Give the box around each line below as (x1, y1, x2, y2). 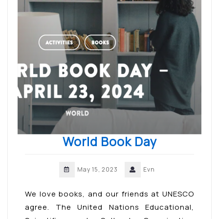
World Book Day (62, 132, 157, 150)
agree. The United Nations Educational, (25, 201, 194, 212)
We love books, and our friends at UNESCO (25, 188, 194, 199)
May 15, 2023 (77, 165, 118, 174)
